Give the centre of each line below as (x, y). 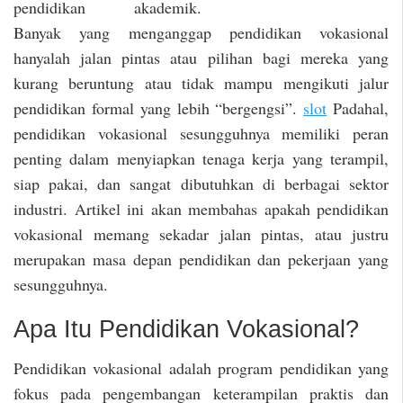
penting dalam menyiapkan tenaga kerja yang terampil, (201, 158)
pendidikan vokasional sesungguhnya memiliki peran (201, 133)
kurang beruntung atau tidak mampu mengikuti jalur (201, 82)
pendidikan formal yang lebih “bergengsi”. (159, 107)
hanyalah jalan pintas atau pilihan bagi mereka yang (201, 57)
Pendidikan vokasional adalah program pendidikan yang (201, 367)
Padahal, (358, 107)
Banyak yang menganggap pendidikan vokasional (201, 32)
